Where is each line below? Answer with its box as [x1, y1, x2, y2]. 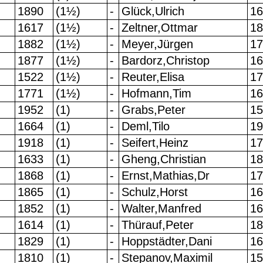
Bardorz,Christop [121, 54, 210, 68]
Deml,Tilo [121, 120, 170, 133]
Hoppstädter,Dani [121, 235, 212, 248]
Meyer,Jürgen [121, 38, 193, 51]
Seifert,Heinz [121, 136, 188, 150]
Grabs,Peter [121, 103, 186, 117]
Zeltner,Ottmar [121, 21, 198, 35]
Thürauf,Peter [121, 218, 194, 232]
